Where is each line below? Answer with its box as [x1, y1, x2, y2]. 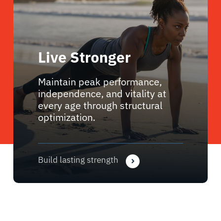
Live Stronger [38, 47, 131, 67]
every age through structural [38, 98, 163, 112]
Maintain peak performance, [38, 74, 162, 88]
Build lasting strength [38, 154, 119, 165]
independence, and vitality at [38, 86, 167, 100]
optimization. [38, 110, 96, 124]
